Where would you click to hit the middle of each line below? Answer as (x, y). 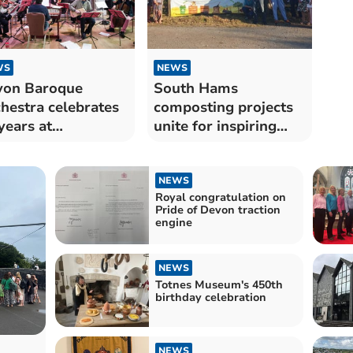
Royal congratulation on (220, 197)
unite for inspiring (215, 126)
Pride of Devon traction (217, 210)
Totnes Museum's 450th (219, 284)
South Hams (195, 88)
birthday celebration (210, 297)
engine (173, 222)
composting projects (223, 107)
